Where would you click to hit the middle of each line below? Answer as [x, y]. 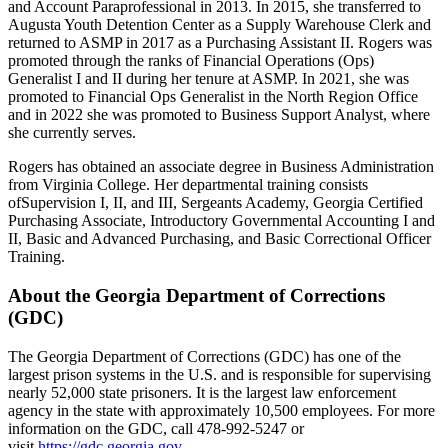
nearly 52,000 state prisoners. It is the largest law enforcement [202, 392]
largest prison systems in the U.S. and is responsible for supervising [219, 374]
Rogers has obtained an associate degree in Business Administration [221, 167]
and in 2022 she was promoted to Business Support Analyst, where [219, 115]
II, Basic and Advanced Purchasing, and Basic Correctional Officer [219, 239]
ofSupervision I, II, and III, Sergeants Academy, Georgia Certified [215, 203]
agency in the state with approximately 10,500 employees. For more [221, 410]
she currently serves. [74, 133]
